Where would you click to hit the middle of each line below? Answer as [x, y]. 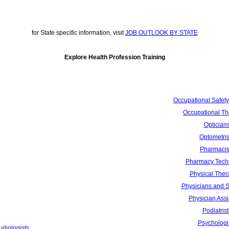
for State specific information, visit [78, 33]
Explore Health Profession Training [114, 58]
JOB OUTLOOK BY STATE [161, 33]
